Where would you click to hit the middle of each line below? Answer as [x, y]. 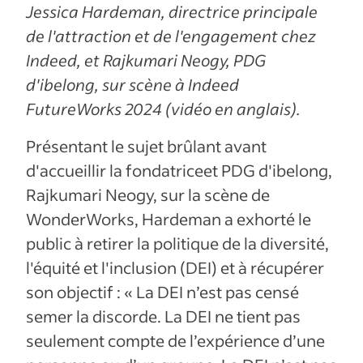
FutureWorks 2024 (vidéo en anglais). [163, 108]
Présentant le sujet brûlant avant [146, 145]
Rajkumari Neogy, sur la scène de [148, 194]
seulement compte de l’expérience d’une [175, 340]
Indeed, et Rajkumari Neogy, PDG [146, 60]
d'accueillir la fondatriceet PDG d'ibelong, [179, 170]
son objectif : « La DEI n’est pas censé [162, 291]
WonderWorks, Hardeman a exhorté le [169, 218]
